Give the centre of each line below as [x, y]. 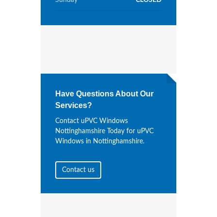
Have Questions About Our [104, 94]
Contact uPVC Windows [92, 121]
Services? [74, 106]
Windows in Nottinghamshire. [100, 142]
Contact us [78, 170]
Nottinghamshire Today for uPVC [104, 132]
